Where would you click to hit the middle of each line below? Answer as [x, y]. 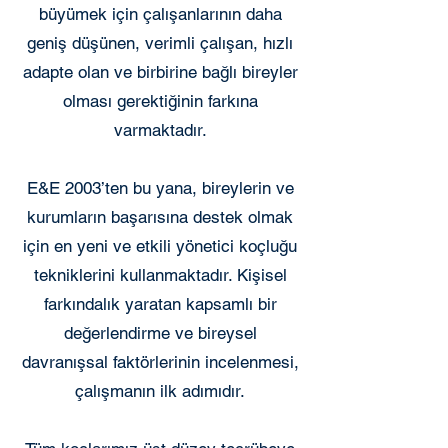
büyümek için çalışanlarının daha [160, 14]
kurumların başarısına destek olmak [160, 217]
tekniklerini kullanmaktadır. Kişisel [160, 275]
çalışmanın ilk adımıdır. [160, 391]
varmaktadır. [160, 130]
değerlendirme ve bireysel [160, 333]
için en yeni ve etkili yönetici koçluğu [160, 246]
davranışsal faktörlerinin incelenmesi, [160, 362]
